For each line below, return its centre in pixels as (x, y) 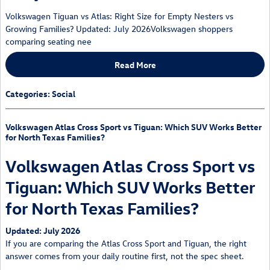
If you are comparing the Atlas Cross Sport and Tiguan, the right (126, 243)
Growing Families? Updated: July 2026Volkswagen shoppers (119, 29)
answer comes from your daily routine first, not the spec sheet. (125, 256)
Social (64, 93)
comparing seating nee (49, 42)
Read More (135, 64)
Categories (27, 93)
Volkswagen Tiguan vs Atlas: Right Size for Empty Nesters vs (119, 16)
